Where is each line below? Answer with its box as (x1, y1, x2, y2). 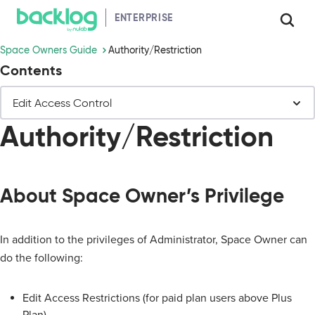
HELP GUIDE (172, 11, 231, 23)
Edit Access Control (13, 96, 112, 110)
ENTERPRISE (115, 11, 173, 24)
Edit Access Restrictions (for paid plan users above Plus (22, 291, 292, 305)
